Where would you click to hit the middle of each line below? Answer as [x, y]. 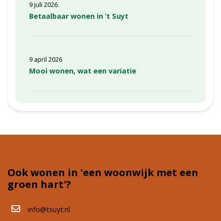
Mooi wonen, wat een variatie [83, 71]
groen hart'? [39, 184]
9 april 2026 [46, 59]
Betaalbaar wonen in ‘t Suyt [79, 16]
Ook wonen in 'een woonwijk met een [103, 172]
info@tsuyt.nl [49, 210]
